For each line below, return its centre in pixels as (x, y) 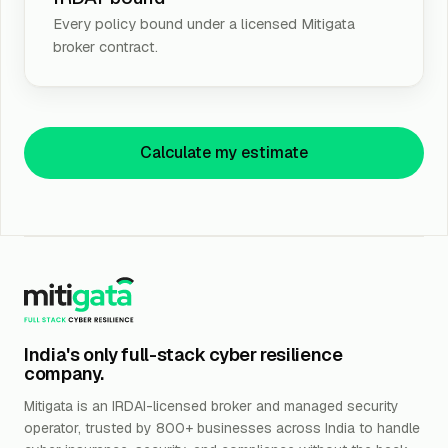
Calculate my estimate (224, 152)
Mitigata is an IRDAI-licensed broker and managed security (211, 405)
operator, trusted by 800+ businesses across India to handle (222, 427)
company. (64, 373)
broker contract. (105, 46)
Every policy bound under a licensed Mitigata (204, 23)
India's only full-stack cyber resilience (183, 354)
